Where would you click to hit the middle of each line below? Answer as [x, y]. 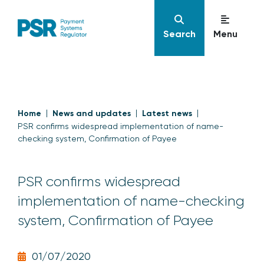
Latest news [167, 113]
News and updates [92, 113]
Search [179, 34]
